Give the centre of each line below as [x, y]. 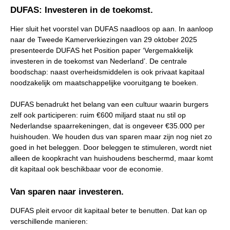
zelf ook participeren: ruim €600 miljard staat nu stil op [98, 115]
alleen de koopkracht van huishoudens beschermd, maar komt [112, 158]
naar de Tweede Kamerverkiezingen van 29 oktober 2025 [104, 39]
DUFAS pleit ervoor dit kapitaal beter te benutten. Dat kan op [109, 210]
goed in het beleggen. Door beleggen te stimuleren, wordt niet [111, 147]
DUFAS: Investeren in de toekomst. [83, 10]
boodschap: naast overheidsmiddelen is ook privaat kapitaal [107, 72]
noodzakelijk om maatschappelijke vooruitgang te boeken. [105, 82]
